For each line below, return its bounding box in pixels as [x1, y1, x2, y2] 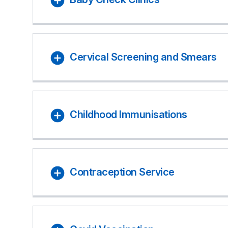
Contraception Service [70, 166, 175, 178]
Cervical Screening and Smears [70, 51, 217, 63]
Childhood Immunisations [70, 108, 187, 121]
